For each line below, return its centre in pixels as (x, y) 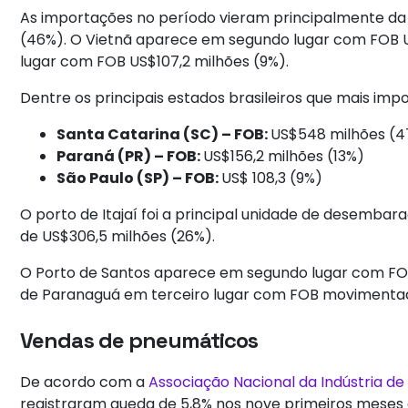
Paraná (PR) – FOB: (130, 157)
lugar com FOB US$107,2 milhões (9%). (155, 62)
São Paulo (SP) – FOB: (139, 178)
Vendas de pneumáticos (139, 341)
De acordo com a (85, 382)
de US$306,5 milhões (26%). (120, 237)
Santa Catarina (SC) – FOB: (164, 135)
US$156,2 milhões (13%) (284, 157)
